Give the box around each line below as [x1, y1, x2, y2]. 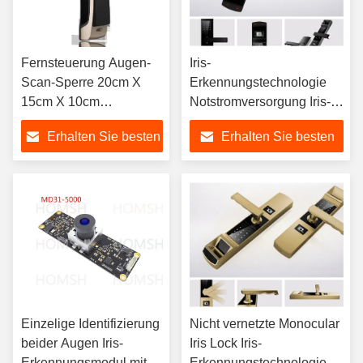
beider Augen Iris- [21, 336, 123, 350]
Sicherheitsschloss [21, 134, 130, 147]
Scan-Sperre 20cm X [21, 75, 141, 89]
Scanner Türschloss [190, 114, 305, 128]
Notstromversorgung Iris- [190, 95, 331, 109]
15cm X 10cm [21, 95, 100, 109]
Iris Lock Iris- [190, 336, 262, 350]
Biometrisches [21, 114, 103, 128]
